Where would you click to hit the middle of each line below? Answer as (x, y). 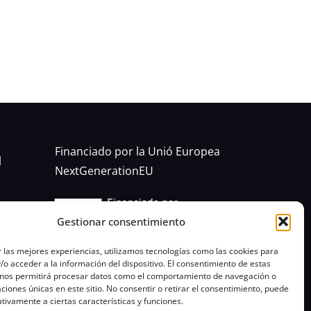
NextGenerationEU (104, 171)
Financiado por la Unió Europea (137, 151)
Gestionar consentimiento (121, 221)
